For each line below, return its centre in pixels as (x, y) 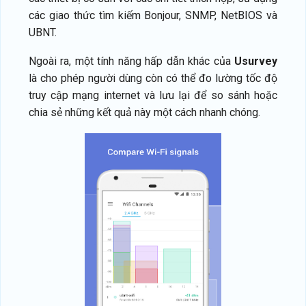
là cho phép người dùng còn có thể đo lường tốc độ (153, 79)
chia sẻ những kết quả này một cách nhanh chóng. (144, 113)
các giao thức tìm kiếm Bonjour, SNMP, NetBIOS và (153, 15)
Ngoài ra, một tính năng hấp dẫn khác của (131, 61)
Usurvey (256, 61)
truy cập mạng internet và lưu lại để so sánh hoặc (153, 96)
